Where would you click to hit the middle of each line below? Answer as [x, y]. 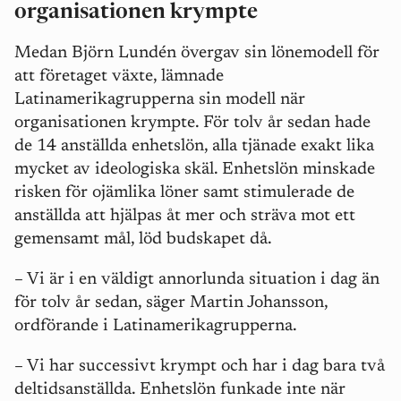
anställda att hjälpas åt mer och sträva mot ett [185, 216]
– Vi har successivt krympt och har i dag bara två [200, 367]
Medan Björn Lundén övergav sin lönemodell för [197, 53]
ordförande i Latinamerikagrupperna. [158, 326]
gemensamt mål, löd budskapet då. [145, 239]
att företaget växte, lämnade [119, 77]
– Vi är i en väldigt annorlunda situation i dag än [197, 280]
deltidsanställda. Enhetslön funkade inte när [180, 390]
